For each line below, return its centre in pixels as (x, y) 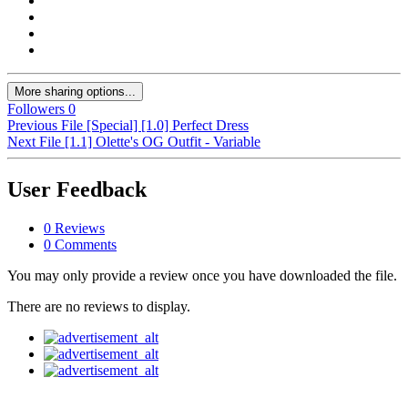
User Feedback (77, 190)
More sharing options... (75, 92)
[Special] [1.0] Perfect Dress (168, 126)
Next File (34, 142)
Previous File (45, 126)
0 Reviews (74, 229)
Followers (36, 109)
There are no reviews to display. (99, 307)
